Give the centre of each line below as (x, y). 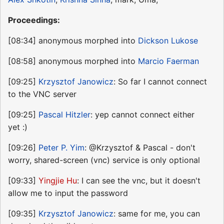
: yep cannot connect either (142, 115)
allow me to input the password (68, 193)
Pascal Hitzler (64, 115)
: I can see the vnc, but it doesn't (139, 181)
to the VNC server (42, 94)
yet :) (18, 127)
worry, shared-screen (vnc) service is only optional (104, 160)
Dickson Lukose (168, 41)
